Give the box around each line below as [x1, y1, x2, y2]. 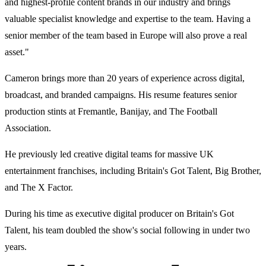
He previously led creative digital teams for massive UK [5, 149, 214, 160]
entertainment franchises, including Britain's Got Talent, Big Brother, [5, 166, 261, 176]
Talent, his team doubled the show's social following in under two [5, 225, 250, 236]
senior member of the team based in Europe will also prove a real [5, 30, 247, 41]
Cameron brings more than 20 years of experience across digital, [5, 73, 245, 84]
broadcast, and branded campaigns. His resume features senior [5, 90, 237, 100]
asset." [5, 47, 29, 58]
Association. [5, 123, 51, 134]
